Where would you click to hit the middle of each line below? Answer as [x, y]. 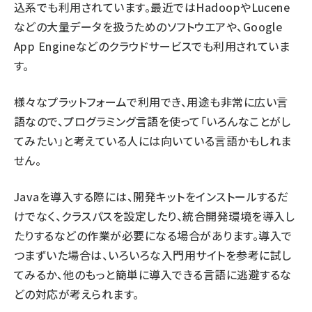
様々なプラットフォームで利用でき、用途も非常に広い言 [151, 102]
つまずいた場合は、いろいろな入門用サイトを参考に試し [153, 255]
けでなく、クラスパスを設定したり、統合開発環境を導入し [155, 216]
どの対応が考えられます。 [77, 294]
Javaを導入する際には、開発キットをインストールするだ [151, 196]
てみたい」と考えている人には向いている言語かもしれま [153, 141]
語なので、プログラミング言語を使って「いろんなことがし [153, 121]
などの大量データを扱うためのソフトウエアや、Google [148, 26]
